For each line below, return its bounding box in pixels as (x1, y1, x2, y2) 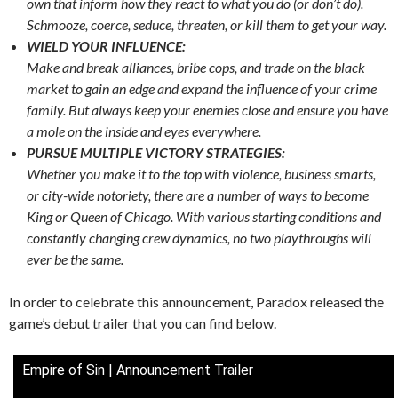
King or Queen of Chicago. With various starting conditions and (27, 207, 381, 225)
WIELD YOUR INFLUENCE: (27, 36, 186, 54)
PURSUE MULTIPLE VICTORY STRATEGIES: (27, 143, 285, 161)
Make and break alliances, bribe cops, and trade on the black (27, 58, 365, 76)
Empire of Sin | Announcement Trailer (22, 361, 253, 378)
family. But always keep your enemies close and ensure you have (27, 100, 388, 118)
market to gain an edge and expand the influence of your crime (27, 79, 377, 97)
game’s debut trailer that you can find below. (9, 314, 276, 331)
